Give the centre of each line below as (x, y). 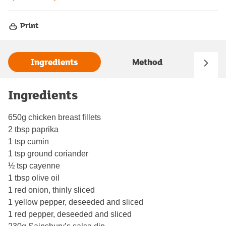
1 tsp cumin (29, 141)
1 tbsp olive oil (34, 178)
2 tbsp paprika (33, 129)
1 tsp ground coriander (48, 153)
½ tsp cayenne (34, 165)
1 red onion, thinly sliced (51, 190)
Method (147, 62)
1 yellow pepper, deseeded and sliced (76, 202)
